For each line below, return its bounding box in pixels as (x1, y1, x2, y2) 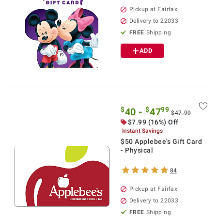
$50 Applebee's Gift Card (121, 138, 202, 145)
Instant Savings (122, 127, 163, 134)
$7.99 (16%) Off (128, 118, 179, 126)
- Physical (121, 146, 153, 154)
